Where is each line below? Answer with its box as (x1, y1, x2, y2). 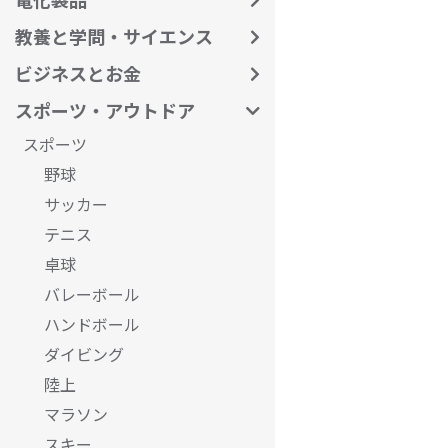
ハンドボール (44, 312, 140, 336)
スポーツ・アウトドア (15, 97, 195, 123)
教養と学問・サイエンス (15, 23, 213, 49)
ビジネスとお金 (15, 60, 141, 86)
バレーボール (44, 282, 140, 306)
